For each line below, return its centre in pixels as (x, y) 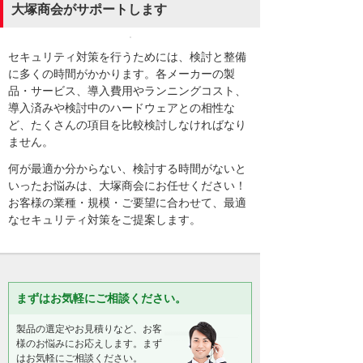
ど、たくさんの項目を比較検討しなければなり (127, 125)
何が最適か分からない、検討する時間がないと (127, 168)
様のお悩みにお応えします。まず (89, 343)
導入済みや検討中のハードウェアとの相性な (122, 108)
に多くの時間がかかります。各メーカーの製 (122, 74)
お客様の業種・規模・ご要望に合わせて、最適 (127, 202)
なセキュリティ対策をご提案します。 (105, 219)
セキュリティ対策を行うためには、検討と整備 (127, 57)
